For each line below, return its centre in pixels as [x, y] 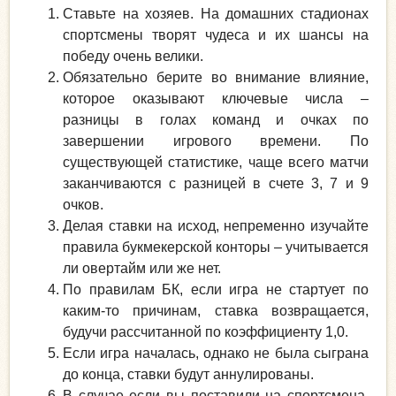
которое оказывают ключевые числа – [216, 99]
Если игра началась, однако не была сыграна [216, 354]
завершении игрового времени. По [216, 141]
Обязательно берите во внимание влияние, [216, 78]
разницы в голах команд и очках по [216, 120]
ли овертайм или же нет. [142, 269]
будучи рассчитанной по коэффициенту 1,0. [206, 332]
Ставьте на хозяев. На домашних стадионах [216, 14]
